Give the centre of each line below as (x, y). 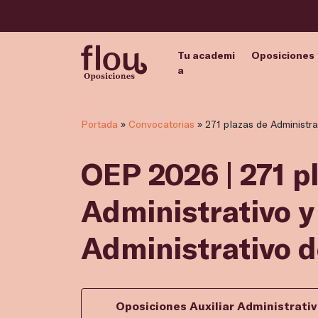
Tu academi (206, 55)
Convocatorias (161, 124)
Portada (99, 124)
